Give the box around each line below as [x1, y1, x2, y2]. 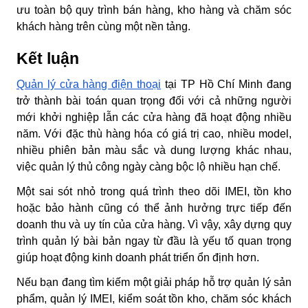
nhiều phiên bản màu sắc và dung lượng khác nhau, [16, 144, 291, 156]
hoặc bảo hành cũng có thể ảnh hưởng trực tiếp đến [16, 201, 291, 214]
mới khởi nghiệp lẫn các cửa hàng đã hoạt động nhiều [16, 111, 291, 123]
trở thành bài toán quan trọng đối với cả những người [16, 94, 291, 107]
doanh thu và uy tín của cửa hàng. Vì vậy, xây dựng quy [16, 218, 291, 230]
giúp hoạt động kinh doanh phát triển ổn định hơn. [16, 251, 259, 263]
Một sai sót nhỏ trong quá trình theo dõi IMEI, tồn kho [16, 185, 291, 197]
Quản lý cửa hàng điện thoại [16, 78, 162, 90]
